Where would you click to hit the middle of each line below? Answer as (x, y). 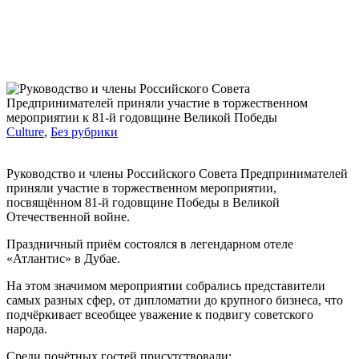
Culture (25, 131)
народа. (27, 329)
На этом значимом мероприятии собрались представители (166, 285)
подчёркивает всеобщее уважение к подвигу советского (160, 314)
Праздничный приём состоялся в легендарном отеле (150, 244)
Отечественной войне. (68, 216)
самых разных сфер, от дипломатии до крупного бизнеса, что (175, 300)
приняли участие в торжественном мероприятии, (141, 188)
